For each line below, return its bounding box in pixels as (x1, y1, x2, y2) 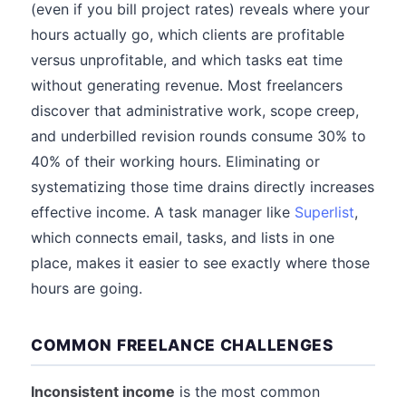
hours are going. (31, 279, 142, 297)
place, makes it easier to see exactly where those (31, 254, 370, 272)
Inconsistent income (31, 382, 175, 401)
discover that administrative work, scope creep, (31, 101, 359, 120)
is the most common (175, 382, 320, 401)
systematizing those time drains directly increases (31, 178, 374, 196)
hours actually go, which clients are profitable (31, 25, 344, 43)
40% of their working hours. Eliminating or (31, 152, 320, 170)
